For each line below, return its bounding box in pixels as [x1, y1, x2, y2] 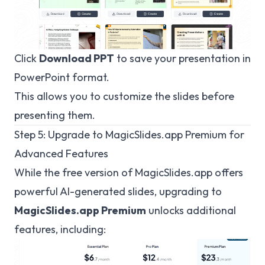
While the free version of [14, 166, 135, 180]
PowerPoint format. [14, 70, 109, 85]
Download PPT [39, 51, 114, 66]
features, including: [14, 222, 106, 237]
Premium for [183, 128, 244, 142]
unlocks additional [146, 203, 236, 218]
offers [212, 166, 243, 180]
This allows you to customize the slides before [14, 89, 234, 104]
